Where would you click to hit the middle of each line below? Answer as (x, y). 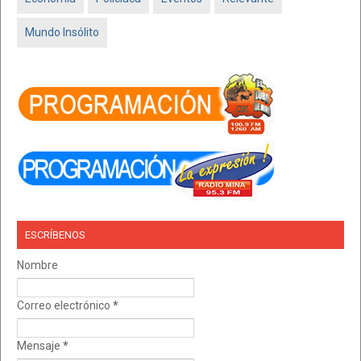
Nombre (37, 265)
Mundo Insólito (62, 32)
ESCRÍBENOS (55, 234)
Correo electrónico (65, 305)
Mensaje (40, 345)
